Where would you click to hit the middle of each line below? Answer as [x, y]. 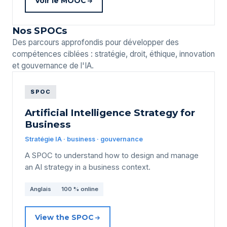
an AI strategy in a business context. [88, 167]
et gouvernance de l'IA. [53, 65]
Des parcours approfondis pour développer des [96, 42]
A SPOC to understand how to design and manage [112, 155]
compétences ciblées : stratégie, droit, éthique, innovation [113, 54]
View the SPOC [64, 218]
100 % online [80, 189]
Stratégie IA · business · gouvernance [84, 139]
